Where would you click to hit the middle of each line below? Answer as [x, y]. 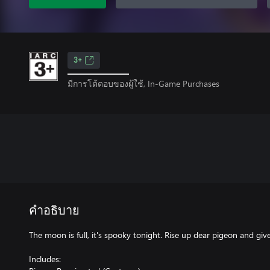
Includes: [45, 259]
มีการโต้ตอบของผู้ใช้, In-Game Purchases [143, 83]
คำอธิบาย [54, 211]
